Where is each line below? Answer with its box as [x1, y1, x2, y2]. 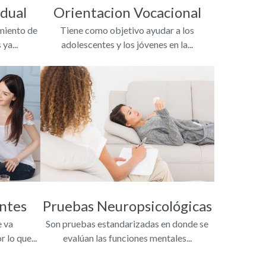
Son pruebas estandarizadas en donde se [46, 217, 209, 229]
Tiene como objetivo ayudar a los [60, 24, 195, 36]
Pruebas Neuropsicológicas [42, 197, 212, 214]
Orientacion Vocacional [53, 3, 201, 21]
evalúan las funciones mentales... [62, 232, 192, 243]
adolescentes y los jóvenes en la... [61, 38, 194, 50]
